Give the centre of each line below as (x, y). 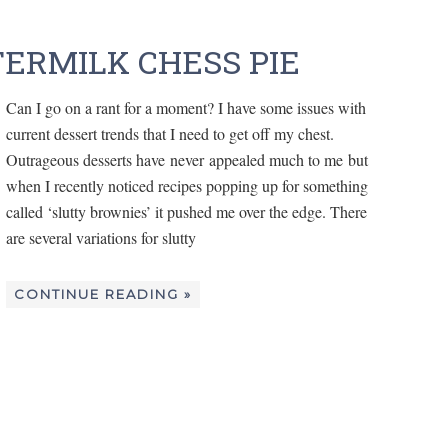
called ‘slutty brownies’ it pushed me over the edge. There (186, 212)
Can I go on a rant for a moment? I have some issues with (186, 108)
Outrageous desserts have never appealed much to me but (187, 160)
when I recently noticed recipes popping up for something (187, 186)
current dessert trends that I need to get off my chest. (170, 134)
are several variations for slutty (101, 238)
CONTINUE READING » (103, 294)
